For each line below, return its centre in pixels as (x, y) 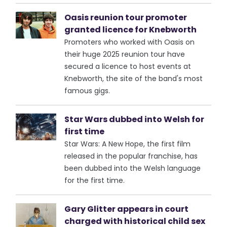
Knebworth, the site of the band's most (134, 79)
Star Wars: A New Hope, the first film (128, 144)
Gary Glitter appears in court (127, 209)
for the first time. (96, 180)
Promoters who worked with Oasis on (130, 42)
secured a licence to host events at (128, 66)
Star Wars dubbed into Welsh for (135, 119)
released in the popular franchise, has (131, 156)
